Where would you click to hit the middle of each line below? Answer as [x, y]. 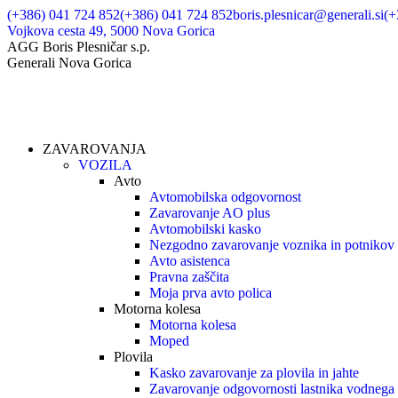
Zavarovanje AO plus [210, 213]
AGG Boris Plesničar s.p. [79, 47]
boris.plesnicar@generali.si [308, 15]
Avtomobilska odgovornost [225, 197]
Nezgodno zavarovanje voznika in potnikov [272, 245]
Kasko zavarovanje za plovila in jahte [254, 373]
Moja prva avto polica [211, 293]
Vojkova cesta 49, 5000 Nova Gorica [111, 31]
